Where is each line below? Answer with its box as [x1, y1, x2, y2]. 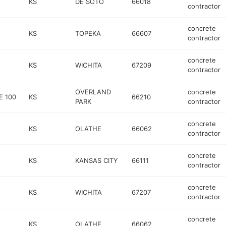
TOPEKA [75, 29, 101, 37]
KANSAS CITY [75, 156, 119, 164]
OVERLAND [75, 88, 111, 96]
